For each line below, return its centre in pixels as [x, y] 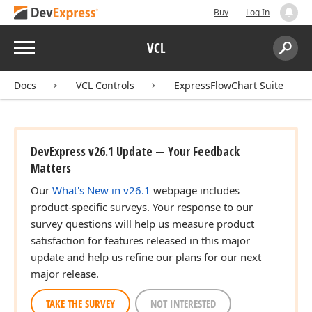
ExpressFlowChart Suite [229, 85]
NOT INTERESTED [183, 304]
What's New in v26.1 [101, 190]
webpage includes [195, 190]
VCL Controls [105, 85]
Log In [258, 12]
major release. [65, 274]
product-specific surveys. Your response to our [142, 207]
